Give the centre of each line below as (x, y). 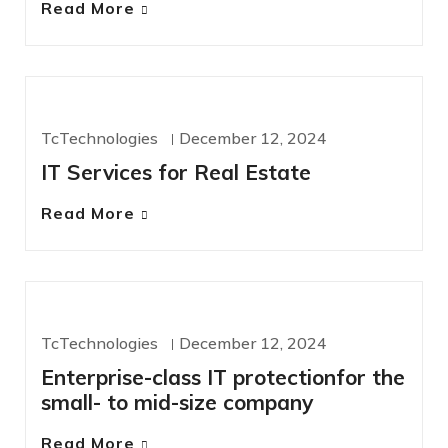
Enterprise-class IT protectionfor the (223, 377)
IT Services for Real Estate (176, 172)
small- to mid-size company (177, 402)
